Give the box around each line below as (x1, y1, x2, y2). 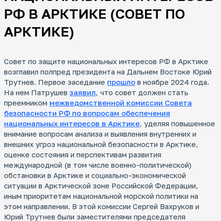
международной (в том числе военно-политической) (4, 160, 191, 170)
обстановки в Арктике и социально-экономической (4, 171, 186, 180)
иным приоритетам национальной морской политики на (4, 191, 198, 201)
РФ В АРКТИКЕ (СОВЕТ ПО (4, 5, 185, 22)
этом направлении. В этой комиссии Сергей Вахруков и (4, 202, 199, 211)
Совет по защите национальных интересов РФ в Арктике (4, 57, 208, 66)
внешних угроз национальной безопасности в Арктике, (4, 140, 198, 149)
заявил (70, 88, 96, 97)
